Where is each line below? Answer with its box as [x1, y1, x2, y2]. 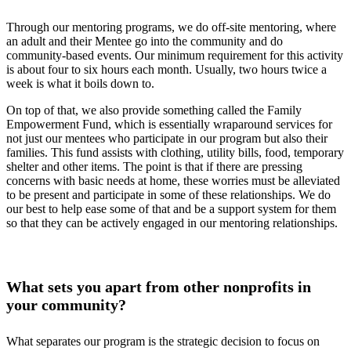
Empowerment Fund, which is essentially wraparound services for [6, 118, 332, 132]
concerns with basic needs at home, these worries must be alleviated [6, 174, 340, 188]
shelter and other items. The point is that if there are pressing [6, 160, 302, 174]
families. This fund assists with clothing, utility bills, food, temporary [6, 146, 344, 160]
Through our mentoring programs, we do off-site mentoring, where [6, 20, 336, 34]
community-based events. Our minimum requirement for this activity [6, 49, 343, 63]
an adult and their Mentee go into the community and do [6, 34, 283, 49]
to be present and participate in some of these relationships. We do [6, 188, 331, 202]
